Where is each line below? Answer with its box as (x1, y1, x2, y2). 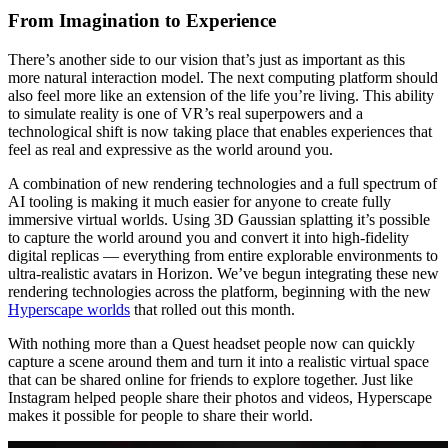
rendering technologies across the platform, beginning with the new (8, 283, 431, 301)
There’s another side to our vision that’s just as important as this (8, 51, 405, 69)
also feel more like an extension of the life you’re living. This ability (8, 87, 434, 105)
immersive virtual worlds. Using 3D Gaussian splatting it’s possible (8, 211, 430, 229)
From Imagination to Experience (8, 10, 276, 32)
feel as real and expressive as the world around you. (8, 141, 333, 159)
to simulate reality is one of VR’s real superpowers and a (8, 105, 363, 123)
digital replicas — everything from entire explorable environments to (8, 247, 438, 265)
